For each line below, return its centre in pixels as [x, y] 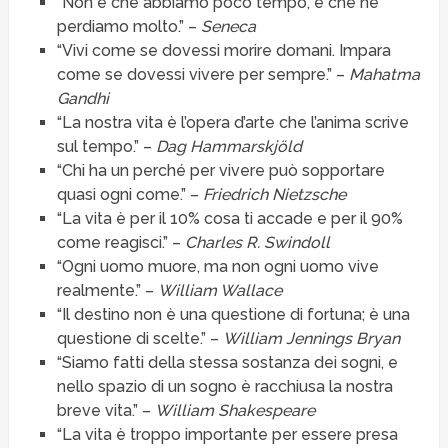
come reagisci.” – [120, 243]
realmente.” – [107, 291]
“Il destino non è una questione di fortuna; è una [233, 315]
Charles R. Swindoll [257, 243]
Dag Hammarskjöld [228, 147]
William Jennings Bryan [311, 339]
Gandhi [82, 99]
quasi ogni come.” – [129, 195]
